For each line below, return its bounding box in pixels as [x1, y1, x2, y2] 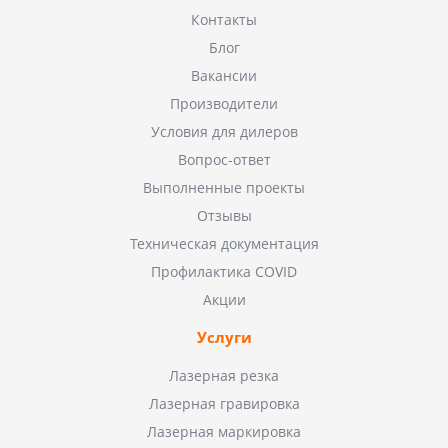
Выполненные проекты [143, 178, 305, 198]
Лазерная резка [169, 366, 279, 386]
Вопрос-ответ [177, 150, 271, 170]
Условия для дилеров [150, 122, 298, 142]
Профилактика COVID [151, 262, 297, 282]
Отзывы [196, 206, 252, 226]
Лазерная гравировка [148, 394, 300, 414]
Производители [170, 94, 278, 114]
